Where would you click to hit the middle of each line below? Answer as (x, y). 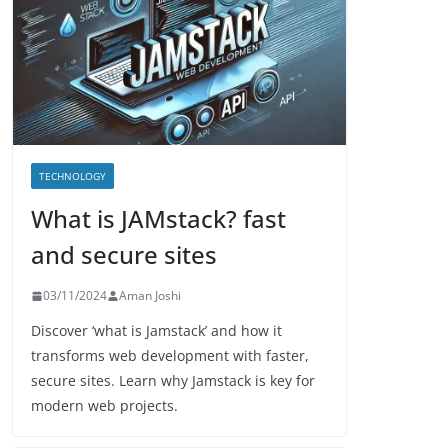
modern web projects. (104, 406)
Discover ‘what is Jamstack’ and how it (156, 331)
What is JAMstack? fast (158, 219)
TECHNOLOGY (72, 176)
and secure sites (124, 255)
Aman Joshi (150, 296)
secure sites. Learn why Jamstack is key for (173, 381)
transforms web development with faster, (170, 356)
